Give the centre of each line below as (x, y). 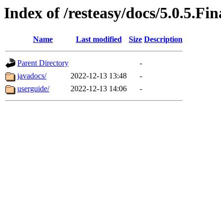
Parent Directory (43, 63)
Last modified (99, 39)
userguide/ (33, 89)
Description (163, 39)
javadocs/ (32, 76)
